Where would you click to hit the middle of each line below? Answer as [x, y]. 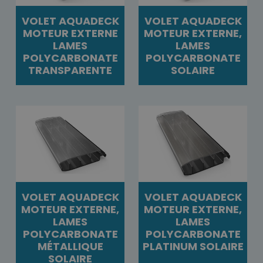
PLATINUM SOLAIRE [193, 246]
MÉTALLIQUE [70, 246]
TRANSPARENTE [70, 70]
